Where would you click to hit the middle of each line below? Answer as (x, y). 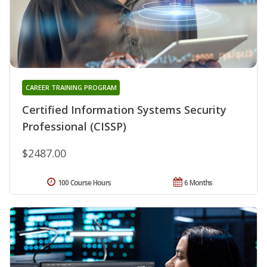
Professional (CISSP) (74, 127)
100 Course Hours (84, 183)
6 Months (198, 183)
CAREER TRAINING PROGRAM (71, 88)
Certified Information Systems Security (124, 110)
